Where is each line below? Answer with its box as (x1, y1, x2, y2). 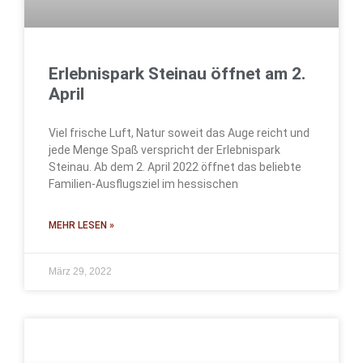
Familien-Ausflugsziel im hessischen (49, 177, 238, 191)
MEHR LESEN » (49, 220, 114, 232)
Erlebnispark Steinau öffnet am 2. (49, 64, 305, 84)
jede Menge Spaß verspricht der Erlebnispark (49, 143, 280, 157)
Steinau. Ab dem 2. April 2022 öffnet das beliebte (49, 160, 301, 174)
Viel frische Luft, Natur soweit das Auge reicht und (49, 126, 310, 140)
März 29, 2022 (49, 266, 112, 278)
